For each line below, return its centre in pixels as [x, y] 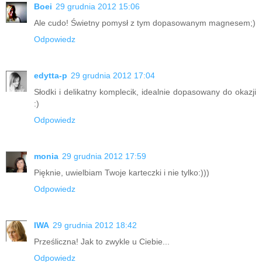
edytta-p [51, 75]
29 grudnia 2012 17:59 [104, 156]
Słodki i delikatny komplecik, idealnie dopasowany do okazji [145, 92]
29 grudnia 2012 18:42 [95, 225]
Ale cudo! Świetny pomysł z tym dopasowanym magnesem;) [145, 23]
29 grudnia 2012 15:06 [98, 6]
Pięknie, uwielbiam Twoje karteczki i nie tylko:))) [122, 172]
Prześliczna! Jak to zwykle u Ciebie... [102, 241]
